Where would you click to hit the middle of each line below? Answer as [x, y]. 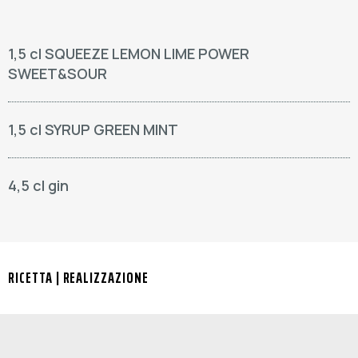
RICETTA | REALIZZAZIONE [78, 277]
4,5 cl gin [38, 185]
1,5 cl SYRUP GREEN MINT [93, 129]
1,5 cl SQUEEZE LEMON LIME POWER [129, 54]
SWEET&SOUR [58, 74]
